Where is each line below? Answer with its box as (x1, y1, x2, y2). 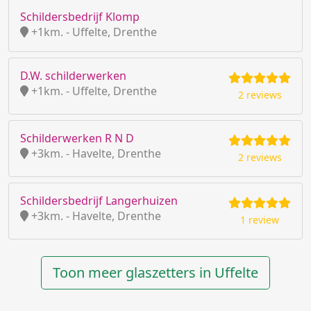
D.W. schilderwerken (20, 68, 126, 83)
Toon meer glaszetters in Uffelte (53, 263, 258, 282)
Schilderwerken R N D (20, 131, 134, 146)
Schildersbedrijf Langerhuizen (20, 193, 178, 208)
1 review (240, 213, 279, 226)
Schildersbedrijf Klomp (20, 9, 140, 24)
